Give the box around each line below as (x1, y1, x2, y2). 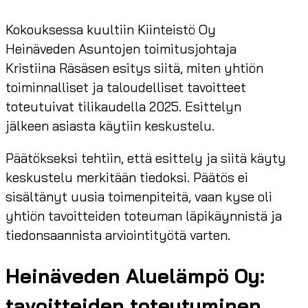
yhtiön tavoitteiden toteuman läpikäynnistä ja (5, 207, 282, 224)
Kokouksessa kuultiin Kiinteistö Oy (5, 21, 216, 38)
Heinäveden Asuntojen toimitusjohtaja (5, 40, 236, 57)
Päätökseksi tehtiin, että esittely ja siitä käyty (5, 149, 286, 166)
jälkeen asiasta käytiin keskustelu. (5, 117, 214, 134)
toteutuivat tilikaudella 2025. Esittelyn (5, 98, 241, 115)
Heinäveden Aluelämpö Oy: (5, 263, 265, 288)
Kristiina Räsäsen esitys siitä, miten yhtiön (5, 59, 263, 76)
